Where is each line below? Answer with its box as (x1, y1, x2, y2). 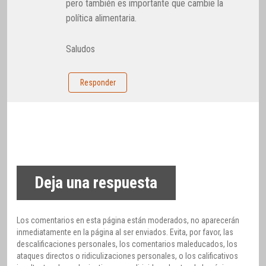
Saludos (66, 43, 96, 55)
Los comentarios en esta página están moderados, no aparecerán (17, 215, 239, 225)
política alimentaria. (66, 12, 137, 24)
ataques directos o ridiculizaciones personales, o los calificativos (17, 251, 238, 261)
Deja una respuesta (34, 173, 158, 193)
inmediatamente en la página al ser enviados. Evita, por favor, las (17, 227, 233, 237)
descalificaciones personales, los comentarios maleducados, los (17, 239, 237, 249)
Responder (80, 78, 116, 88)
